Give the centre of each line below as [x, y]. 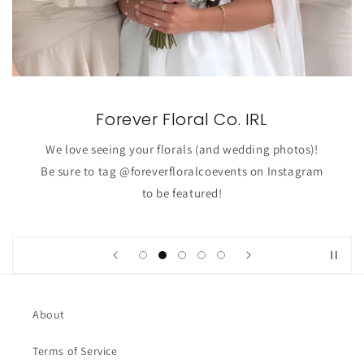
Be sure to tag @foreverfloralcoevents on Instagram [182, 171]
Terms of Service [75, 351]
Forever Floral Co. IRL [182, 120]
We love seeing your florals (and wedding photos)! [182, 149]
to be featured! [182, 193]
